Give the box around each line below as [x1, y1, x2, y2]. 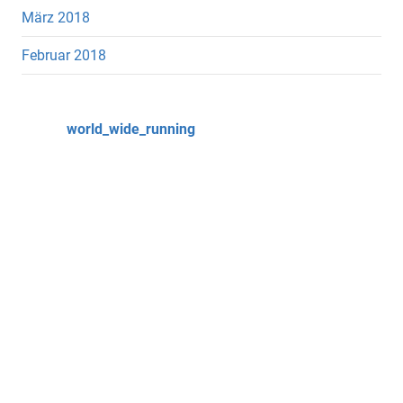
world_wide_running [67, 120, 195, 138]
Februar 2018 [22, 46, 106, 64]
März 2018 [22, 8, 90, 26]
